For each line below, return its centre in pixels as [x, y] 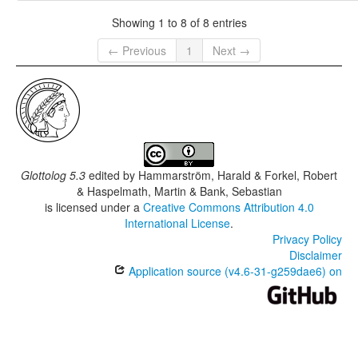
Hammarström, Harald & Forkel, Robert [238, 175]
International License [177, 223]
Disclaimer [316, 255]
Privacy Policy [307, 239]
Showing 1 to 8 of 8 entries [179, 22]
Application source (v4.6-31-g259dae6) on [234, 271]
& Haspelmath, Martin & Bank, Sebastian [179, 191]
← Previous [137, 51]
